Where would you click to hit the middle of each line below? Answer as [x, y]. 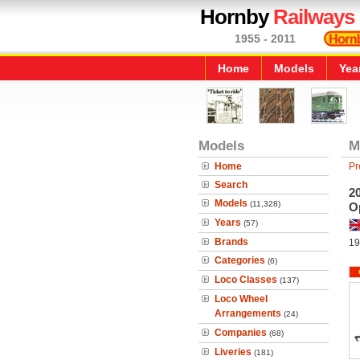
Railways [314, 17]
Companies [241, 333]
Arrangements [248, 313]
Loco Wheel [241, 299]
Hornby [237, 17]
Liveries [233, 352]
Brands [231, 242]
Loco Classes [246, 280]
